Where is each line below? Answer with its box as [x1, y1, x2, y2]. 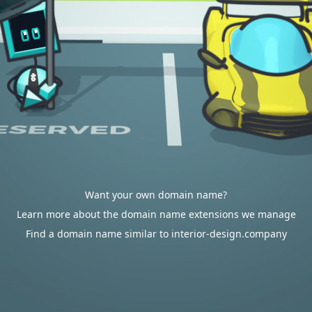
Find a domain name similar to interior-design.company [25, 227, 287, 240]
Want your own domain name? [85, 188, 227, 201]
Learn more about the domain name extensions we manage [16, 208, 296, 221]
